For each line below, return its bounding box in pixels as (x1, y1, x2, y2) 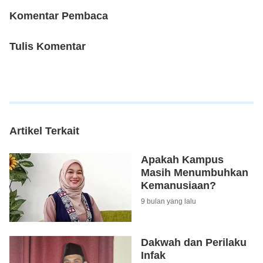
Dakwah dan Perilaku (141, 237, 247, 249)
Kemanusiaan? (141, 180, 216, 192)
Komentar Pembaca (9, 10, 108, 22)
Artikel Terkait (9, 125, 79, 137)
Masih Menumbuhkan (141, 167, 248, 179)
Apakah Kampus (141, 154, 224, 166)
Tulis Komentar (9, 41, 86, 53)
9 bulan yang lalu (141, 197, 196, 206)
